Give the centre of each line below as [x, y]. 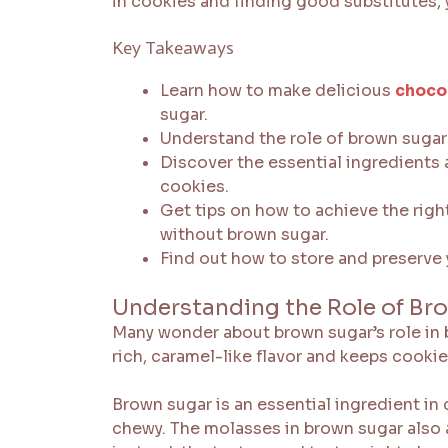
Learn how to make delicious [277, 90]
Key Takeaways [173, 47]
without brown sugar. [244, 234]
